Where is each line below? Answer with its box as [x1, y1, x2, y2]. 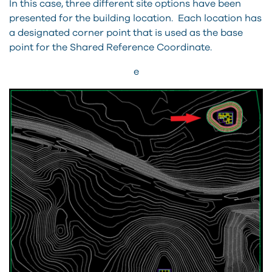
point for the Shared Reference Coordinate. [9, 42, 212, 52]
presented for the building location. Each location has [9, 13, 262, 23]
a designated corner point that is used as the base [9, 27, 243, 38]
